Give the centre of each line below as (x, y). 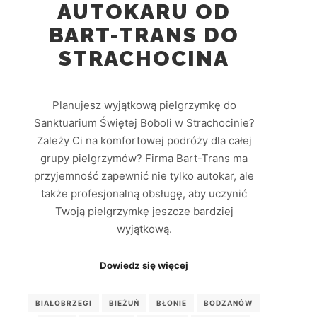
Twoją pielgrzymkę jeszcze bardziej (144, 212)
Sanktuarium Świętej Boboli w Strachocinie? (144, 123)
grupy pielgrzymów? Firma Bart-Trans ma (144, 158)
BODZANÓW (229, 303)
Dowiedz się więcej (144, 265)
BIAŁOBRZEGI (64, 303)
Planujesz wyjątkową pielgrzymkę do (144, 105)
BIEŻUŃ (125, 303)
